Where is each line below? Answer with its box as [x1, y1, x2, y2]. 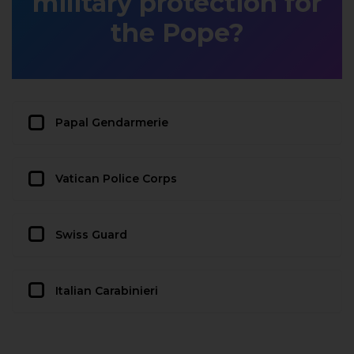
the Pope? [110, 17, 244, 49]
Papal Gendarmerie [55, 115, 168, 130]
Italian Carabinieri [55, 283, 158, 298]
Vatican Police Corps [55, 171, 177, 186]
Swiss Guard [55, 227, 127, 242]
